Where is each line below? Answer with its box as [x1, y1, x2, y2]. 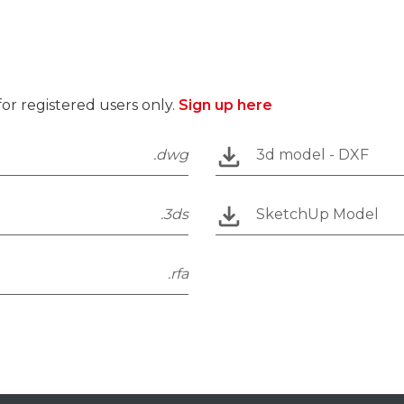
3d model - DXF [256, 145, 369, 163]
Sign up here [179, 96, 272, 114]
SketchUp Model [256, 205, 379, 223]
